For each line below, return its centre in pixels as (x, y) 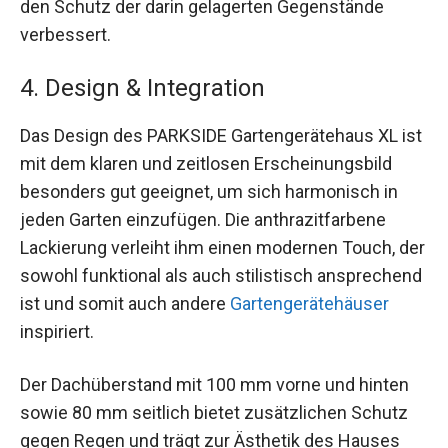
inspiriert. (57, 331)
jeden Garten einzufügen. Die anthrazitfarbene (203, 219)
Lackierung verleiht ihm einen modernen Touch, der (222, 247)
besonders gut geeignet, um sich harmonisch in (209, 191)
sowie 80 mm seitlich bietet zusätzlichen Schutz (214, 412)
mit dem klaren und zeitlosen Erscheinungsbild (206, 163)
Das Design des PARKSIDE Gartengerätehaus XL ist (221, 135)
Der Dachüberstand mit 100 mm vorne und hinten (214, 384)
